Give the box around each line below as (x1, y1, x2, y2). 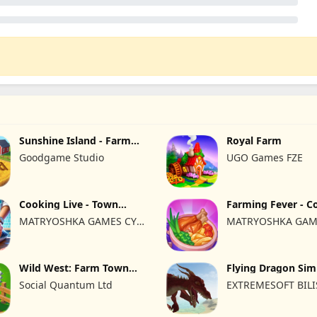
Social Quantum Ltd (19, 277, 113, 292)
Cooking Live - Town (19, 197, 119, 211)
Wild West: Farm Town (19, 260, 129, 275)
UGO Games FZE (226, 151, 304, 164)
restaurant (19, 207, 71, 221)
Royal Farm (226, 134, 282, 147)
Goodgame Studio (19, 151, 105, 164)
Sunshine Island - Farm (19, 134, 132, 147)
